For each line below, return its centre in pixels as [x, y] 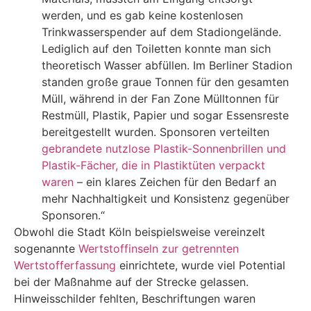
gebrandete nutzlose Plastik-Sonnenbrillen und [164, 148]
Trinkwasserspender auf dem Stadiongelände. [161, 32]
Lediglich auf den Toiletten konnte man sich [156, 48]
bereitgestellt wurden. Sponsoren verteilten [155, 132]
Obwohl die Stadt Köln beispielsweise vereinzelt [140, 232]
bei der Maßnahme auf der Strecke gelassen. [131, 281]
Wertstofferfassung [65, 265]
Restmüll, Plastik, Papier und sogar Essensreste [165, 115]
